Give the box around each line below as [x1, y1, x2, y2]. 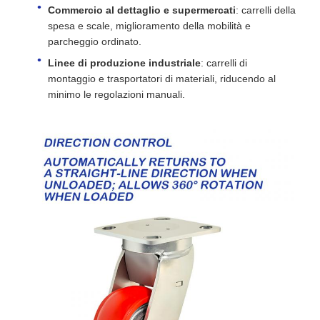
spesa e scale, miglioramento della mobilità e [48, 19, 251, 31]
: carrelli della [236, 4, 296, 16]
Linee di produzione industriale [48, 56, 201, 69]
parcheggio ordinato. [48, 35, 141, 47]
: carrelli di [201, 56, 247, 69]
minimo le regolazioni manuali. [48, 88, 185, 100]
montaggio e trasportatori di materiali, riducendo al [48, 72, 276, 84]
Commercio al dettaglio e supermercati [48, 4, 236, 16]
